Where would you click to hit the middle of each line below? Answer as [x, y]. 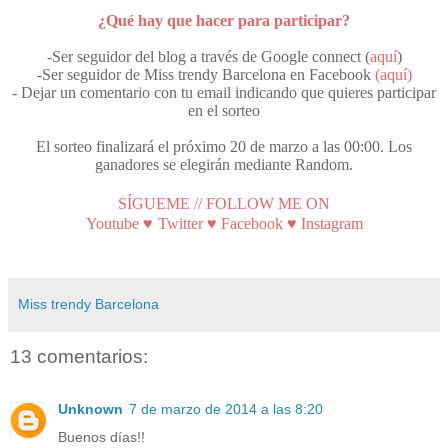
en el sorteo [224, 111]
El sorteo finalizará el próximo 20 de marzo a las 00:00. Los [224, 147]
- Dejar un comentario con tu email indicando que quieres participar [224, 93]
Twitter [182, 224]
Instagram [331, 224]
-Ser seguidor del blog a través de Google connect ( [208, 57]
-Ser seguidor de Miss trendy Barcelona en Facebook [205, 75]
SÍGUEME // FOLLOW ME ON [224, 204]
